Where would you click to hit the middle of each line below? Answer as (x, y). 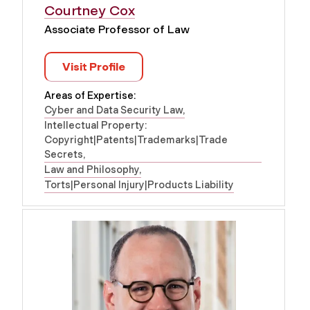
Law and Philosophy (92, 170)
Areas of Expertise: (90, 96)
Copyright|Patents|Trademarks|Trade (136, 140)
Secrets (64, 155)
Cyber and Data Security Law (113, 110)
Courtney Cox (90, 11)
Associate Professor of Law (117, 30)
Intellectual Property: (95, 126)
